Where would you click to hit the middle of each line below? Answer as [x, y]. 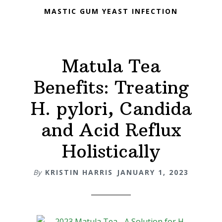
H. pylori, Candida [111, 109]
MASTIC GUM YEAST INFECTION [111, 11]
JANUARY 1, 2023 [153, 172]
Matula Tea [111, 66]
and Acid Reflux [111, 130]
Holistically [111, 151]
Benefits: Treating [111, 87]
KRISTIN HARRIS [79, 172]
